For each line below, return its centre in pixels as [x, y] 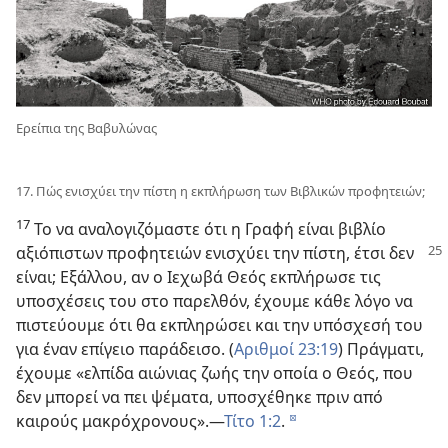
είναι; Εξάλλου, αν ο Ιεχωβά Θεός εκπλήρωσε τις [198, 277]
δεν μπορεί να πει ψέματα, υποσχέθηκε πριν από [199, 397]
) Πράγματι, [381, 349]
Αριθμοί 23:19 [286, 349]
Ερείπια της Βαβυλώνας [86, 128]
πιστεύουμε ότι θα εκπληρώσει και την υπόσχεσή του [219, 325]
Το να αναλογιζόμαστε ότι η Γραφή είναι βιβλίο [208, 229]
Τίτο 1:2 [252, 421]
